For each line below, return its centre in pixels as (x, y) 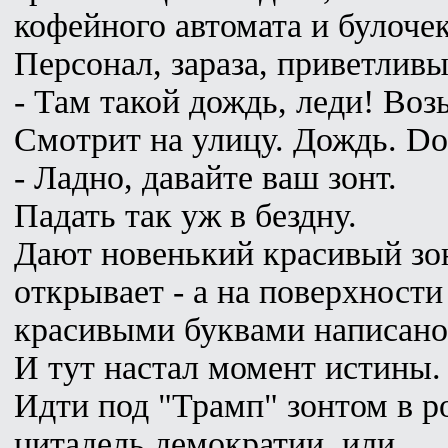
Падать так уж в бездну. (185, 215)
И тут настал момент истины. (227, 367)
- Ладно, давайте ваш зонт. (205, 177)
